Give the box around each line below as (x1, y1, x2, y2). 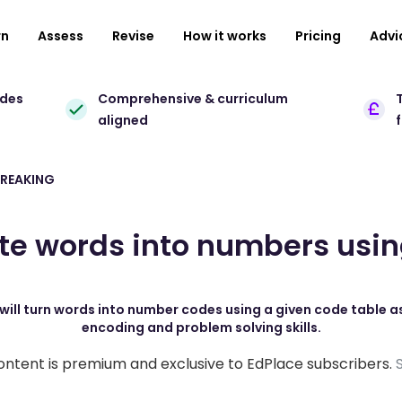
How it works (183, 27, 267, 45)
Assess (38, 27, 83, 45)
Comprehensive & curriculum (98, 90, 289, 108)
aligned (98, 111, 149, 129)
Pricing (295, 27, 341, 45)
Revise (112, 27, 154, 45)
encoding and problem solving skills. (81, 319, 321, 336)
